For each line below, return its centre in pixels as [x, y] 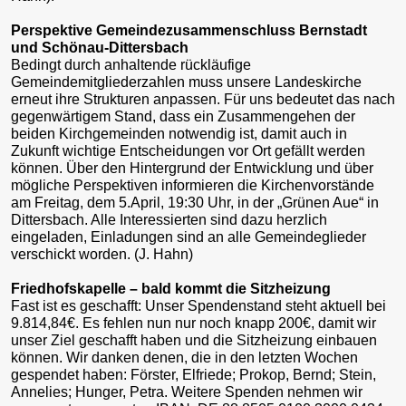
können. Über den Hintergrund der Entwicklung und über [192, 168]
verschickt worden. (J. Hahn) [102, 254]
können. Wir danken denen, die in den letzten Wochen [184, 357]
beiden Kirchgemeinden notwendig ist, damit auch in [179, 133]
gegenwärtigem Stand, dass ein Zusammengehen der [183, 116]
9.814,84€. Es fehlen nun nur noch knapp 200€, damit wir [193, 323]
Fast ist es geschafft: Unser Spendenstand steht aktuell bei [198, 305]
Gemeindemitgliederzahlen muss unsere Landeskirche [186, 82]
